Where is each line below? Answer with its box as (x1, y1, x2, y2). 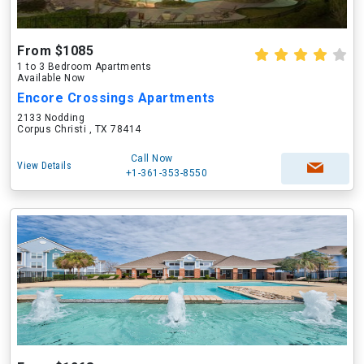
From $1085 (17, 43, 93, 58)
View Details (17, 160, 71, 171)
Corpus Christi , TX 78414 (17, 123, 141, 135)
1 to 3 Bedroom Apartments (17, 61, 152, 72)
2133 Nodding (17, 112, 84, 123)
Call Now (130, 153, 173, 164)
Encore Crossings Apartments (17, 90, 215, 106)
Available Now (17, 72, 85, 84)
